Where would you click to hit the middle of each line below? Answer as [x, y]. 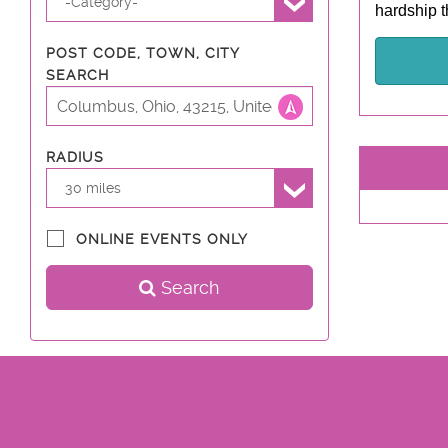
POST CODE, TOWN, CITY [142, 53]
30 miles [93, 187]
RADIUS [75, 157]
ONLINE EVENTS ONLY [162, 239]
